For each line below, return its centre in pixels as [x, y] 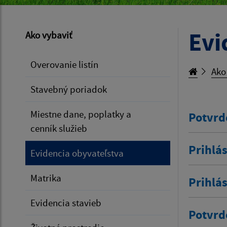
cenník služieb [59, 128]
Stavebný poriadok [69, 89]
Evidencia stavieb [66, 202]
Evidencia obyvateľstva [77, 153]
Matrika [46, 178]
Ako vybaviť [49, 35]
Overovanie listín [64, 64]
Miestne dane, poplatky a [81, 114]
